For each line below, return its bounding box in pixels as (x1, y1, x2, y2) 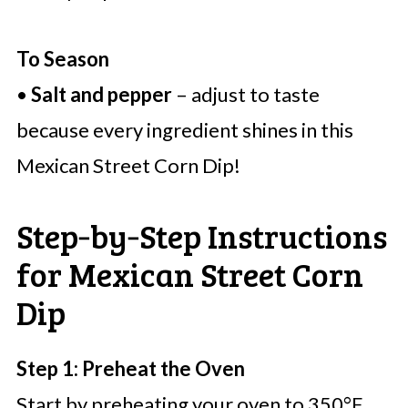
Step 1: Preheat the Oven (15, 356, 245, 382)
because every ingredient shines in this (15, 117, 353, 143)
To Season (15, 46, 109, 72)
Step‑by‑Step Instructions (15, 213, 387, 259)
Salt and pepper (30, 82, 172, 107)
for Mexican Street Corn (15, 251, 363, 297)
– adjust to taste (171, 82, 320, 107)
